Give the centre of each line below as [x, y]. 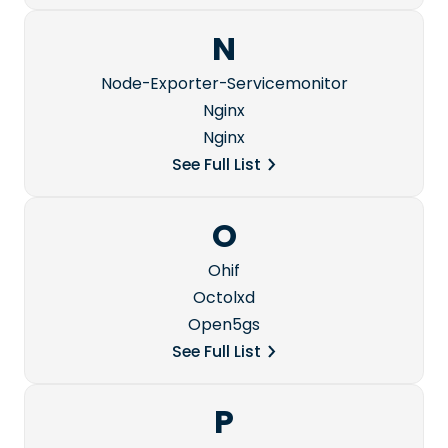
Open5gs [224, 324]
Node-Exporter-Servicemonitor [224, 84]
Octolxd [224, 297]
